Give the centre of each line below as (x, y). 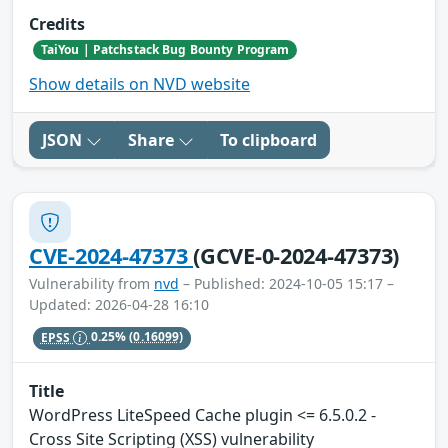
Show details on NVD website (139, 84)
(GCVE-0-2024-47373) (296, 256)
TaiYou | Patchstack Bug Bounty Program (165, 49)
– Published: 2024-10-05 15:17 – (286, 284)
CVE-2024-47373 (111, 256)
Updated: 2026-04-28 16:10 (119, 305)
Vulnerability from (91, 284)
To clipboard (268, 140)
